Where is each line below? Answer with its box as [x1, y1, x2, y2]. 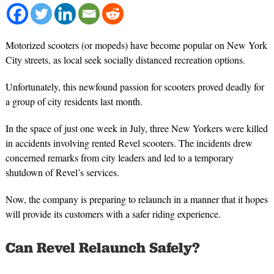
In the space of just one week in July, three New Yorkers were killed [5, 122, 268, 135]
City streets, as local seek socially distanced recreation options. [5, 53, 245, 67]
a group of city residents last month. [5, 95, 143, 108]
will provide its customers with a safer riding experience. [5, 207, 221, 221]
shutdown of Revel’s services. [5, 166, 119, 179]
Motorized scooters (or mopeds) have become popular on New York [5, 39, 267, 52]
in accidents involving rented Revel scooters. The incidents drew [5, 136, 253, 150]
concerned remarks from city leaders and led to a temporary [5, 151, 234, 165]
